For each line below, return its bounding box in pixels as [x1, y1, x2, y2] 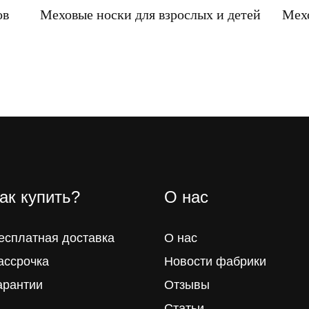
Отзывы [164, 277, 210, 292]
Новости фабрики [164, 254, 267, 268]
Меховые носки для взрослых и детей [39, 6, 261, 22]
